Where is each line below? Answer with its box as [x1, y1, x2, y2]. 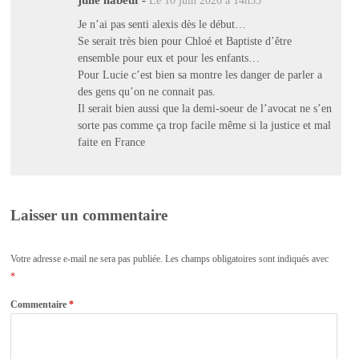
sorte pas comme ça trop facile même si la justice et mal [77, 118, 331, 131]
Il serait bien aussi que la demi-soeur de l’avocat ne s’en [77, 101, 332, 115]
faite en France [77, 135, 145, 148]
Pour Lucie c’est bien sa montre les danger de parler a [77, 67, 322, 81]
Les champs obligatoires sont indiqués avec [165, 252, 329, 264]
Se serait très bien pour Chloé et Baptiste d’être [77, 34, 292, 47]
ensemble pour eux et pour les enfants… [77, 50, 260, 64]
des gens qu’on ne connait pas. [77, 84, 216, 98]
